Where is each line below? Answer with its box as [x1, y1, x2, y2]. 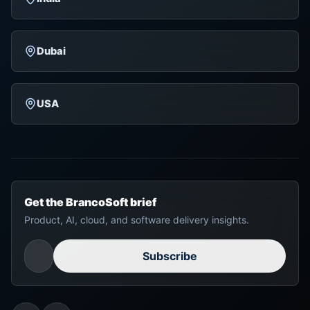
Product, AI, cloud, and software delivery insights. [24, 214, 249, 226]
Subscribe [142, 249, 197, 263]
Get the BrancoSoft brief [24, 195, 156, 209]
